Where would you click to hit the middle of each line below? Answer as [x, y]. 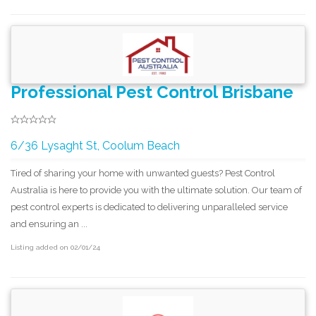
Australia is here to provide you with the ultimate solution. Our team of [156, 190]
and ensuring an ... [49, 224]
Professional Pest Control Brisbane [152, 92]
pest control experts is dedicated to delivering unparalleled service [149, 207]
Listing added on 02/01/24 [55, 247]
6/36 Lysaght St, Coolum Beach [95, 145]
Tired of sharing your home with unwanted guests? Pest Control [143, 173]
